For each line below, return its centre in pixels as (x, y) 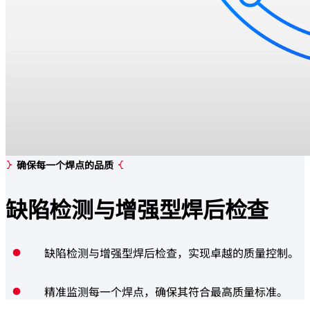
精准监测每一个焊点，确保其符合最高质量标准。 (166, 292)
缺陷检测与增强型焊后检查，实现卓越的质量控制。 (172, 253)
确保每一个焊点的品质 (65, 165)
